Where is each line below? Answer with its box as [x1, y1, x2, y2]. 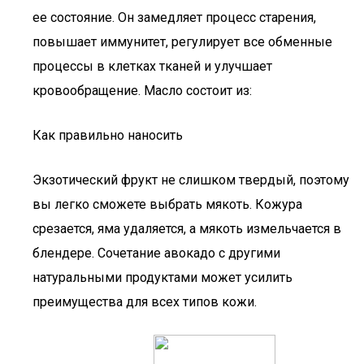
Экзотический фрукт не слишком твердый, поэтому [32, 172, 349, 188]
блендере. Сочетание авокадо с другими [32, 245, 280, 261]
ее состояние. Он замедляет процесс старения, [32, 10, 316, 25]
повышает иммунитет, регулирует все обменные [32, 34, 332, 50]
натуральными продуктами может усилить [32, 270, 292, 285]
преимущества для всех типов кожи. [32, 294, 257, 310]
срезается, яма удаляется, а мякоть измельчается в [32, 221, 341, 236]
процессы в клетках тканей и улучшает [32, 58, 272, 74]
